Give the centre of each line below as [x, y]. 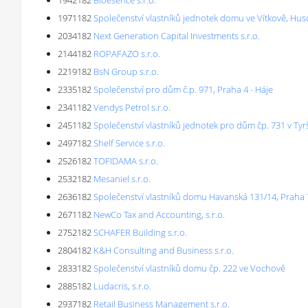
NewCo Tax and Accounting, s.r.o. [159, 214]
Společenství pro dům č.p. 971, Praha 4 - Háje [183, 89]
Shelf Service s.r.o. [129, 143]
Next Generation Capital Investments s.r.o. [177, 36]
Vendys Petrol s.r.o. [132, 107]
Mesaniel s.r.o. [122, 179]
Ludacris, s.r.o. [122, 286]
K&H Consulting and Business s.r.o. [164, 250]
